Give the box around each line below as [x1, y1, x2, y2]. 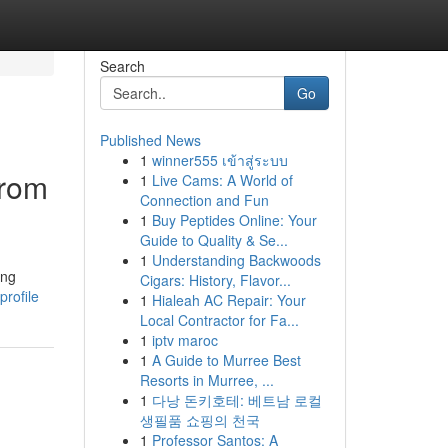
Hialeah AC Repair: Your [151, 290, 306, 310]
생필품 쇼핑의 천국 [139, 410, 260, 430]
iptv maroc [151, 330, 218, 350]
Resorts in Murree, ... [139, 370, 274, 390]
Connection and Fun [139, 190, 269, 210]
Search [99, 56, 145, 76]
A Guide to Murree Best [151, 350, 301, 370]
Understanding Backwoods [151, 250, 321, 270]
